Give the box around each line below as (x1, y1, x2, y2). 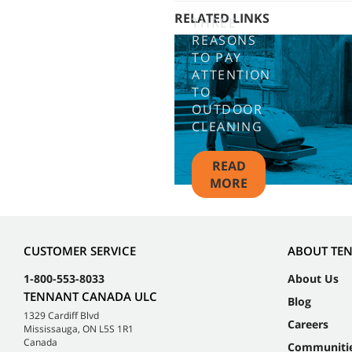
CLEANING (192, 117, 263, 135)
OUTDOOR (192, 100, 263, 118)
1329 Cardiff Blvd (24, 308, 99, 322)
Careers (288, 316, 328, 332)
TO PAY (192, 48, 242, 66)
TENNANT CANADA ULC (24, 288, 157, 304)
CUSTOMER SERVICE (24, 242, 136, 258)
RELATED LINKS (174, 9, 269, 27)
